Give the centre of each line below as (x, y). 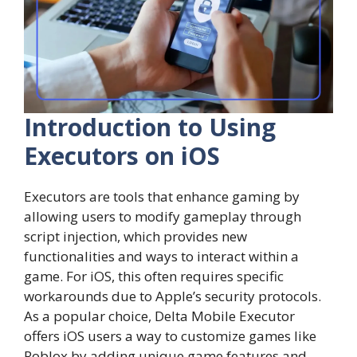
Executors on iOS (122, 155)
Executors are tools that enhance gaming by (162, 196)
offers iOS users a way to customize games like (170, 335)
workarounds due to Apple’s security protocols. (173, 296)
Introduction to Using (150, 127)
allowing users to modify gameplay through (163, 216)
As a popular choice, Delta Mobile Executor (159, 316)
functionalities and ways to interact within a (161, 256)
